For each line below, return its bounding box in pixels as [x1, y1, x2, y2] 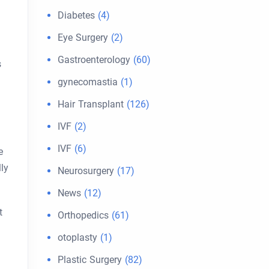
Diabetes [58, 10, 95, 21]
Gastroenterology [58, 54, 130, 65]
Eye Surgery [58, 32, 108, 43]
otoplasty [58, 232, 97, 243]
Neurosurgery [58, 165, 114, 177]
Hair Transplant [58, 98, 124, 110]
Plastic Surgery [58, 254, 122, 265]
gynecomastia [58, 76, 118, 88]
